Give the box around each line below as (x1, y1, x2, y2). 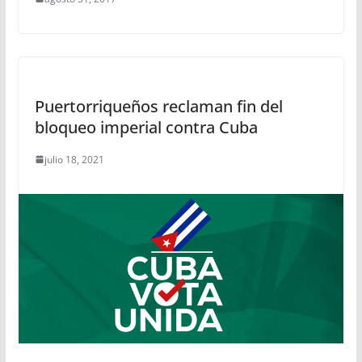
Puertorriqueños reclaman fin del (34, 95, 283, 117)
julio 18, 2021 (44, 152, 104, 166)
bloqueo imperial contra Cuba (34, 116, 258, 138)
